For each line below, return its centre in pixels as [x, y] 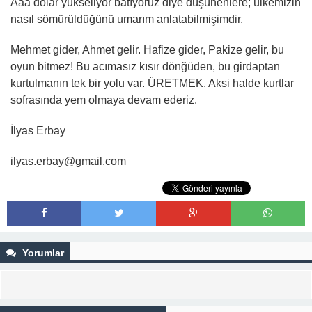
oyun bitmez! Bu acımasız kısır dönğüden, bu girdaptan [145, 67]
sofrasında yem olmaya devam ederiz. [104, 100]
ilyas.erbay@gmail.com [68, 161]
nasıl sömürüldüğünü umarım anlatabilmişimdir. [127, 19]
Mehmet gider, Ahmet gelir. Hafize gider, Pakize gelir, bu [147, 50]
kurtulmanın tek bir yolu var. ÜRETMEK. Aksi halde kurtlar [152, 83]
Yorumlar [42, 253]
